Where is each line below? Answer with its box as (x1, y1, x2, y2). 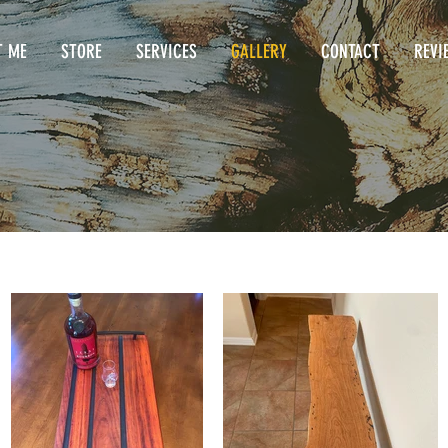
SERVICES (136, 40, 197, 63)
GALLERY (231, 40, 287, 63)
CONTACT (321, 40, 380, 63)
